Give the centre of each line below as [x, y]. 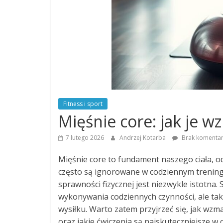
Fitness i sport [83, 104]
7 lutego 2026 [85, 137]
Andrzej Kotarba [143, 137]
